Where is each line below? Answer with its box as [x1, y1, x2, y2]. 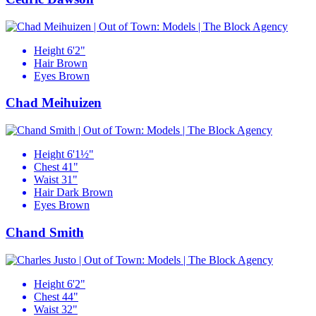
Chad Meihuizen [6, 95, 102, 111]
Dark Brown [56, 186, 113, 199]
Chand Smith [6, 224, 84, 240]
